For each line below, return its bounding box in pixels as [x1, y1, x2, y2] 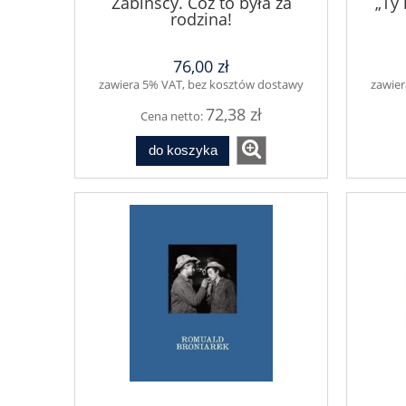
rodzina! [170, 7, 232, 30]
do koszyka [148, 142, 217, 159]
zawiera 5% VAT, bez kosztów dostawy [99, 76, 304, 93]
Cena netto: [140, 108, 206, 125]
